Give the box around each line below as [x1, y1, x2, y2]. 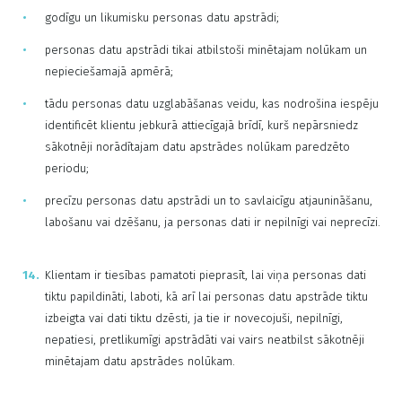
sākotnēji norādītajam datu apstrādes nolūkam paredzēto [45, 140, 350, 153]
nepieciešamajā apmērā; [45, 65, 173, 78]
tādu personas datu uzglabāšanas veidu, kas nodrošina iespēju [45, 97, 379, 110]
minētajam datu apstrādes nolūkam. [45, 354, 235, 368]
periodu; [45, 162, 89, 175]
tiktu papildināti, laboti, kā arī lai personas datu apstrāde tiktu [45, 290, 368, 303]
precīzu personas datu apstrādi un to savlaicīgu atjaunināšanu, [45, 194, 372, 207]
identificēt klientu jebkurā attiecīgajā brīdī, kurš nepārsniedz [45, 118, 358, 132]
